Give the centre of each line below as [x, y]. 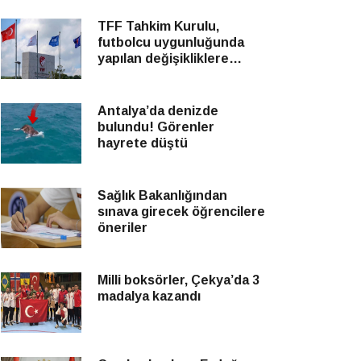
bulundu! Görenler [156, 127]
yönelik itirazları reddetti [175, 75]
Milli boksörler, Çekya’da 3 [178, 280]
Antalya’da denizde [158, 111]
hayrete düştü [143, 143]
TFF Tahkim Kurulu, [158, 26]
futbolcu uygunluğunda [171, 42]
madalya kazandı [149, 296]
